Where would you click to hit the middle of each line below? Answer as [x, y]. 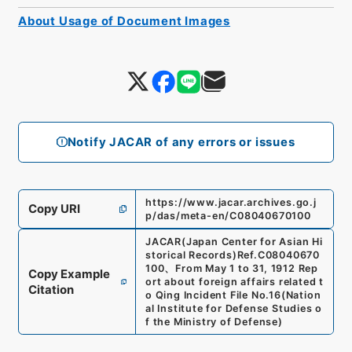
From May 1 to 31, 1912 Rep [247, 269]
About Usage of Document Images [124, 21]
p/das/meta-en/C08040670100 [228, 216]
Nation [303, 295]
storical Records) [191, 255]
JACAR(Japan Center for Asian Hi [234, 242]
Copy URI [54, 209]
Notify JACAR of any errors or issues [181, 142]
